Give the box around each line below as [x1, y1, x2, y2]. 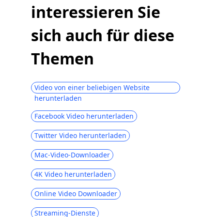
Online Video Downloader [34, 188, 117, 198]
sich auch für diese [31, 24, 174, 46]
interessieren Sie [31, 1, 160, 22]
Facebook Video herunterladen [34, 111, 134, 121]
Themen [31, 47, 94, 69]
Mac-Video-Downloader [34, 150, 110, 159]
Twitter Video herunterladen [34, 130, 126, 140]
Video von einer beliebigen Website [34, 82, 150, 92]
